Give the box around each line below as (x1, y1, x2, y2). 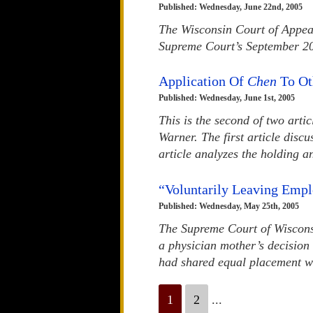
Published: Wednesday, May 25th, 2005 (159, 201, 299, 212)
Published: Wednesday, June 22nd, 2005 (159, 1, 303, 12)
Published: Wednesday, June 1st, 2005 (159, 93, 295, 103)
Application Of (159, 73, 247, 89)
